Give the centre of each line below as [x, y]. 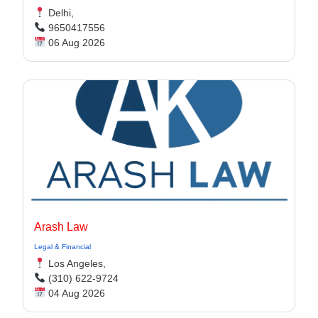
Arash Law [61, 227]
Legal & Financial [62, 247]
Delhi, [59, 13]
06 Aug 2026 [75, 43]
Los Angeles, [75, 263]
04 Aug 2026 [75, 293]
